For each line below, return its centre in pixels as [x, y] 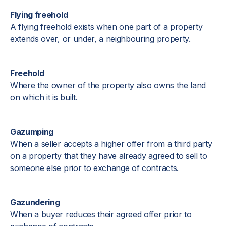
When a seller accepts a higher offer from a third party [111, 144]
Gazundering [35, 202]
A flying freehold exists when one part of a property [106, 27]
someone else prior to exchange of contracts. [94, 168]
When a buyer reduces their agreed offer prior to [101, 214]
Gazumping [32, 132]
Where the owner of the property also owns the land [108, 85]
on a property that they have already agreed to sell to [109, 156]
